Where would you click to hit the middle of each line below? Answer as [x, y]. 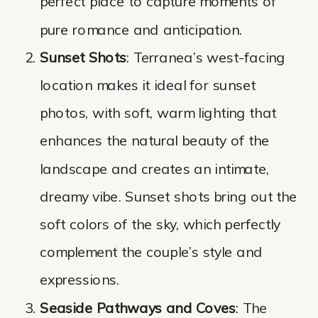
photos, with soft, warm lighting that [158, 114]
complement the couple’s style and [151, 253]
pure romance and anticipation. [141, 30]
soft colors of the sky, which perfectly [160, 225]
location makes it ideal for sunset [148, 86]
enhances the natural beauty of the [155, 141]
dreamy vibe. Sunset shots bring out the [169, 197]
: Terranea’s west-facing [205, 58]
